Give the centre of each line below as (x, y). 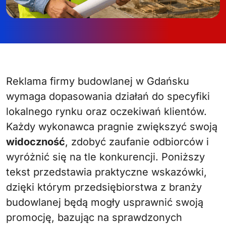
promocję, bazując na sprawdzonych (94, 217)
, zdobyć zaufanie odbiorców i (137, 142)
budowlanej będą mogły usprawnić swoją (105, 202)
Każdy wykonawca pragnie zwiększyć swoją (112, 127)
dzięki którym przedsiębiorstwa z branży (104, 187)
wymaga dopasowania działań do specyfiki (108, 96)
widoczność (36, 142)
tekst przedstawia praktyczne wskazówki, (106, 172)
